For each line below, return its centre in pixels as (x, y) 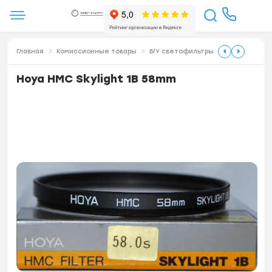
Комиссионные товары (97, 51)
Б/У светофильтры (182, 51)
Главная (30, 51)
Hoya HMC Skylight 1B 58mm (97, 79)
